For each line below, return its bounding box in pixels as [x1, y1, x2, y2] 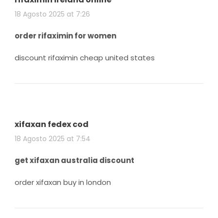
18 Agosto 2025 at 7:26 [15, 9, 90, 19]
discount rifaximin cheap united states [15, 52, 155, 63]
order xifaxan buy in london [15, 177, 111, 187]
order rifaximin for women [15, 30, 116, 41]
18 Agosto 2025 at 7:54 [15, 133, 91, 144]
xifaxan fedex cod [15, 118, 89, 130]
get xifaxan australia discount [15, 155, 134, 165]
